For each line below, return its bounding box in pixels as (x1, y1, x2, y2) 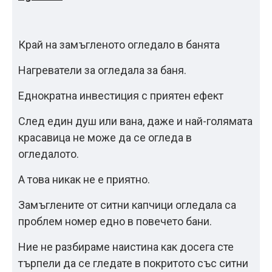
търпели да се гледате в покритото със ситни (18, 257, 248, 270)
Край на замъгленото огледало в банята (18, 38, 220, 51)
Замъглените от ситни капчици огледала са (18, 199, 236, 211)
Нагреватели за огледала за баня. (18, 64, 186, 76)
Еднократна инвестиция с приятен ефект (18, 89, 223, 102)
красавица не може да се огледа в (18, 131, 192, 144)
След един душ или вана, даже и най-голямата (18, 115, 253, 127)
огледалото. (18, 148, 81, 160)
